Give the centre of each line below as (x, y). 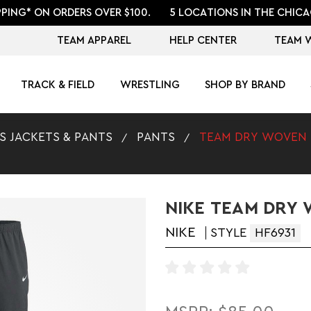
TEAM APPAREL (94, 40)
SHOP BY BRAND (245, 85)
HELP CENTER (203, 40)
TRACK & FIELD (58, 85)
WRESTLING (150, 85)
